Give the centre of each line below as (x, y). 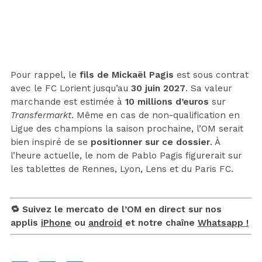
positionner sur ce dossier (150, 142)
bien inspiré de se (51, 142)
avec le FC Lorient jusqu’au (71, 88)
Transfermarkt (41, 115)
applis (26, 223)
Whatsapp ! (223, 223)
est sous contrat (211, 75)
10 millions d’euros (167, 101)
